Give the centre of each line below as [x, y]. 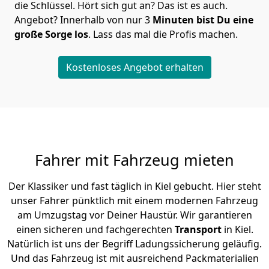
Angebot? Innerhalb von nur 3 [83, 20]
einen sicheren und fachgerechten [95, 230]
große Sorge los [51, 35]
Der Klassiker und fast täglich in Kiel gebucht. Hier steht [134, 186]
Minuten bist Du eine [203, 20]
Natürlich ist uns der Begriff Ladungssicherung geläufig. [134, 244]
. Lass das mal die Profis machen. [163, 35]
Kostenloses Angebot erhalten [134, 68]
